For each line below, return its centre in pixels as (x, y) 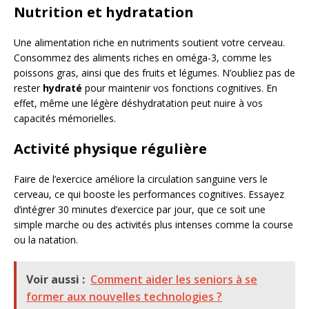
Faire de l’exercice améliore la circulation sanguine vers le (141, 179)
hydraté (62, 88)
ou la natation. (46, 240)
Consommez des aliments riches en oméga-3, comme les (143, 58)
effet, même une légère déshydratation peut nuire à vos (138, 103)
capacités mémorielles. (65, 118)
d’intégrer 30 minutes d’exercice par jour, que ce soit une (140, 209)
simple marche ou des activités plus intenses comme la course (153, 225)
